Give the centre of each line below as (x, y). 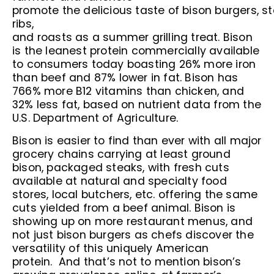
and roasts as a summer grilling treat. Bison (132, 37)
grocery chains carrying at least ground (121, 154)
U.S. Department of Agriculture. (98, 118)
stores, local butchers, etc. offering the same (135, 194)
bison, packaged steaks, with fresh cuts (121, 168)
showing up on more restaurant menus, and (133, 221)
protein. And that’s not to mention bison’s (127, 262)
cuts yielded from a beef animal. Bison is (124, 208)
